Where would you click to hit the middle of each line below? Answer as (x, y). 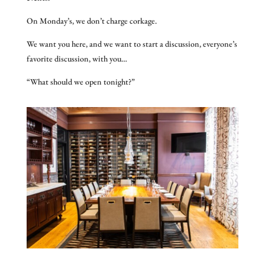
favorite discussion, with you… (77, 58)
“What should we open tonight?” (81, 81)
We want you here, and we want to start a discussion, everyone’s (132, 43)
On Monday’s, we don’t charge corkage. (91, 20)
